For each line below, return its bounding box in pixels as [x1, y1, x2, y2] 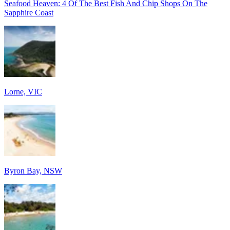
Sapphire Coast [4, 8, 53, 17]
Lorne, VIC [4, 87, 42, 96]
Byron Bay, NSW [4, 166, 62, 175]
